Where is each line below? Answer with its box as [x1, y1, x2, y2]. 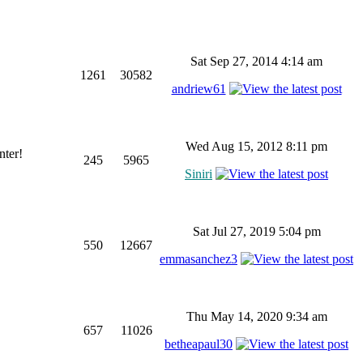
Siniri [185, 167, 212, 181]
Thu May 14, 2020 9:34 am [186, 310, 327, 323]
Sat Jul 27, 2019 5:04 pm [192, 224, 321, 238]
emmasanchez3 [160, 252, 237, 266]
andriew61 [171, 82, 226, 96]
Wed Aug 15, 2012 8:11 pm [186, 139, 327, 153]
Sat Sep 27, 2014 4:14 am [190, 54, 322, 68]
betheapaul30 [164, 337, 233, 351]
